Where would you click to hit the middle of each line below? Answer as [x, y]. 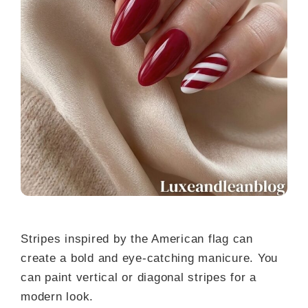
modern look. [57, 297]
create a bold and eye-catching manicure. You [149, 258]
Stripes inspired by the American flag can [137, 239]
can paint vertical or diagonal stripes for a [139, 278]
